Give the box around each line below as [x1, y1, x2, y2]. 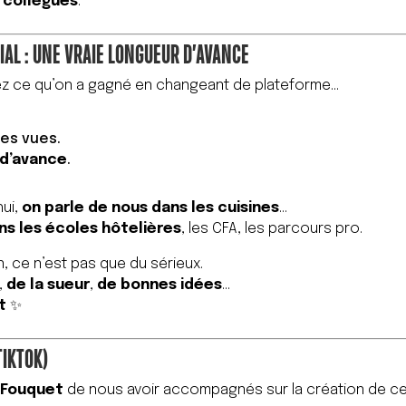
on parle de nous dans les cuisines [22, 200, 280, 217]
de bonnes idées [97, 277, 223, 294]
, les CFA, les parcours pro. [181, 221, 363, 237]
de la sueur [6, 277, 91, 294]
